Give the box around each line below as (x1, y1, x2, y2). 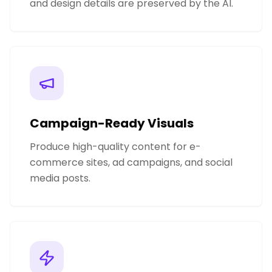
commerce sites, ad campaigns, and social (30, 155, 233, 169)
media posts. (30, 171, 90, 185)
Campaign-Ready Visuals (30, 114, 194, 132)
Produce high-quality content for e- (30, 139, 201, 154)
